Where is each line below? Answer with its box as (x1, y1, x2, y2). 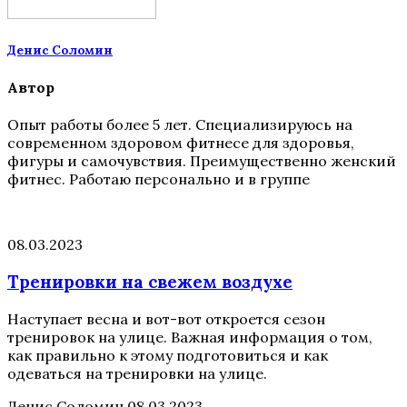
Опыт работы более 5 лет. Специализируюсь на (7, 115, 352, 134)
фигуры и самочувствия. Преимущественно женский (7, 152, 396, 171)
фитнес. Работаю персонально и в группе (7, 170, 310, 189)
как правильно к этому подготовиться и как (7, 345, 328, 364)
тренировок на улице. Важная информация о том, (7, 327, 372, 346)
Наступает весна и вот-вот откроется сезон (7, 309, 325, 328)
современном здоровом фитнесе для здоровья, (7, 134, 354, 153)
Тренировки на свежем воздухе (7, 271, 293, 293)
